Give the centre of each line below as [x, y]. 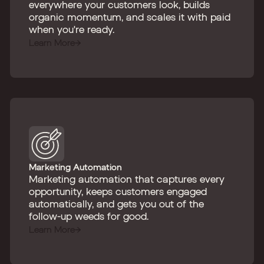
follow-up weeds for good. [89, 216]
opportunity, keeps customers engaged [118, 191]
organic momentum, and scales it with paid [130, 17]
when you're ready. [72, 29]
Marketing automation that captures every [127, 179]
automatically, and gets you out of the [116, 204]
